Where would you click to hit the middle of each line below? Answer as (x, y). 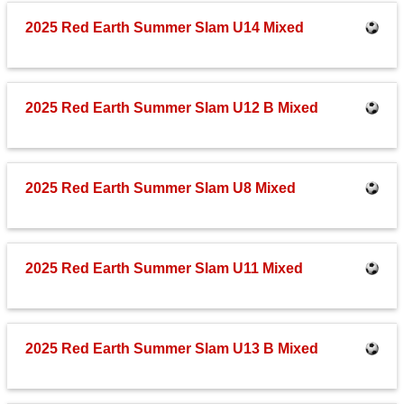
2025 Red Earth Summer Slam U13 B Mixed (172, 349)
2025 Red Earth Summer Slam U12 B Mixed (172, 108)
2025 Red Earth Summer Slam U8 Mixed (161, 188)
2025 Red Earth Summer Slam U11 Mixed (164, 268)
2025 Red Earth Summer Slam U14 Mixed (165, 28)
